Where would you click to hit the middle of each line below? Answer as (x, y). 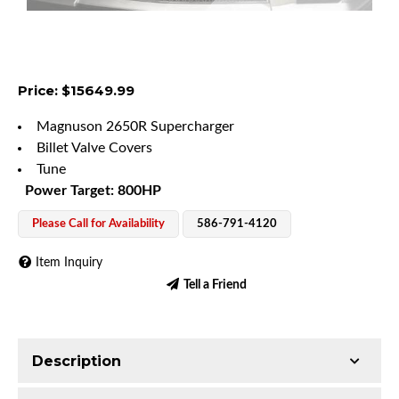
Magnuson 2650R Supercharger (135, 126)
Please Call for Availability (98, 224)
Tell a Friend (215, 285)
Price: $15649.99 (76, 90)
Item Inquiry (69, 263)
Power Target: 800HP (93, 190)
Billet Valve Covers (94, 147)
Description (77, 362)
